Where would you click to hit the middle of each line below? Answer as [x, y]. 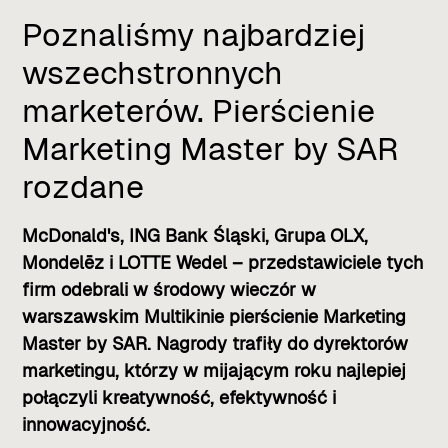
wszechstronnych [153, 72]
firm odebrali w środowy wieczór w [169, 289]
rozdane [83, 186]
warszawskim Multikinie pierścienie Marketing [214, 316]
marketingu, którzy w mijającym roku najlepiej [214, 370]
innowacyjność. [86, 424]
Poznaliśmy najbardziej [194, 34]
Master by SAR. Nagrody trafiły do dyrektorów [215, 343]
